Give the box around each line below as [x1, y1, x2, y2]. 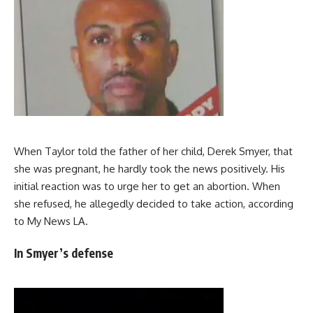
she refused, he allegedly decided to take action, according [14, 196, 293, 210]
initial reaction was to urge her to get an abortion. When [14, 179, 280, 193]
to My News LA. [14, 214, 88, 228]
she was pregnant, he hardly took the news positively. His [14, 161, 285, 175]
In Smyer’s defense [14, 245, 113, 261]
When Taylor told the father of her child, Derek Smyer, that [14, 144, 293, 158]
